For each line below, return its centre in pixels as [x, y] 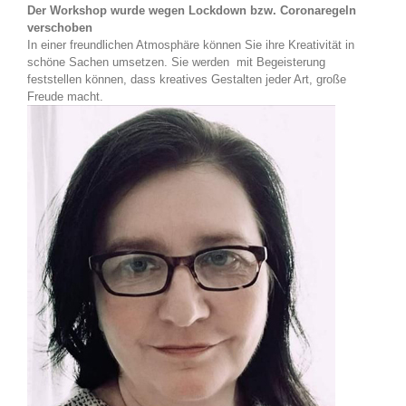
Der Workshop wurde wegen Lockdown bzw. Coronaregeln [192, 11]
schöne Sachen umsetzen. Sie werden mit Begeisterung [176, 63]
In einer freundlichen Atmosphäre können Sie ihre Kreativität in [191, 45]
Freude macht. [65, 97]
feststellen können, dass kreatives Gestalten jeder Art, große [187, 80]
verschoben [60, 28]
